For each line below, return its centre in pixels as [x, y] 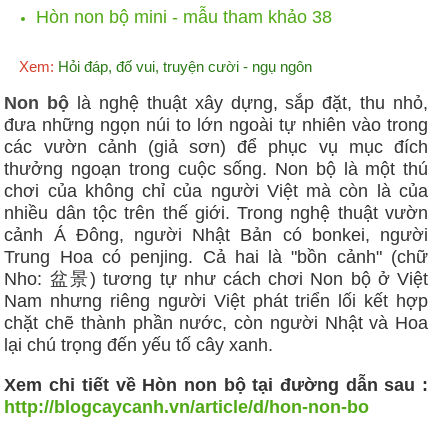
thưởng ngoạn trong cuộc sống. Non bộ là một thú [216, 169]
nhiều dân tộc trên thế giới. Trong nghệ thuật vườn [216, 213]
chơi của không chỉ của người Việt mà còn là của [216, 191]
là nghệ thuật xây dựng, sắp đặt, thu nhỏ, [248, 103]
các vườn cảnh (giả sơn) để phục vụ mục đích [216, 147]
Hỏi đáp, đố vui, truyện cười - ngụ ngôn [183, 67]
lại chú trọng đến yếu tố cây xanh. [139, 345]
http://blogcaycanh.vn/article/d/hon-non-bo [187, 407]
